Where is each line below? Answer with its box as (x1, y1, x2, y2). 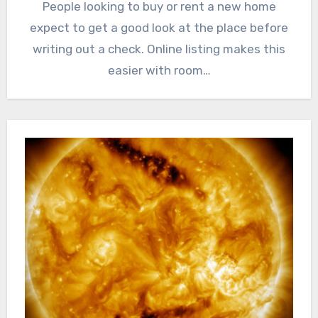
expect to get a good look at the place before (30, 21, 288, 35)
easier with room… (107, 63, 211, 78)
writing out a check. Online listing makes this (33, 42, 285, 57)
